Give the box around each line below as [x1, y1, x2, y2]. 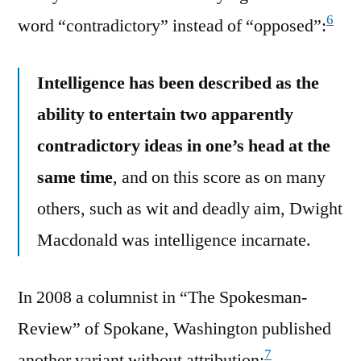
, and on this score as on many [113, 165, 326, 189]
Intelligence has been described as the [37, 71, 319, 94]
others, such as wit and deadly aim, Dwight [37, 197, 342, 220]
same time [37, 165, 113, 189]
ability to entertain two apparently [37, 102, 293, 126]
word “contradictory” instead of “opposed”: [18, 14, 326, 37]
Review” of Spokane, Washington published [18, 317, 331, 340]
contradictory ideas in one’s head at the [37, 134, 330, 157]
